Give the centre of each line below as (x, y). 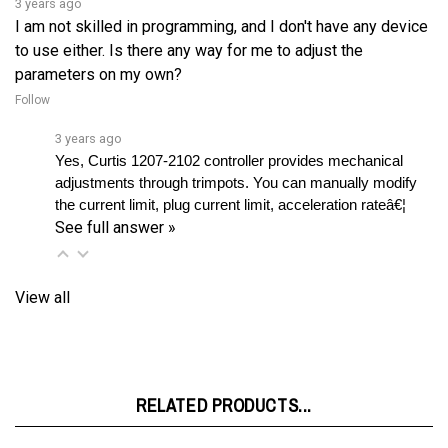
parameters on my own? (98, 45)
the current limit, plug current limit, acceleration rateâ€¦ (232, 175)
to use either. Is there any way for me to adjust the (189, 21)
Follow (32, 70)
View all (42, 268)
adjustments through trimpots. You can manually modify (236, 153)
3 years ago (88, 109)
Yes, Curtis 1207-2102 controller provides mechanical (229, 131)
